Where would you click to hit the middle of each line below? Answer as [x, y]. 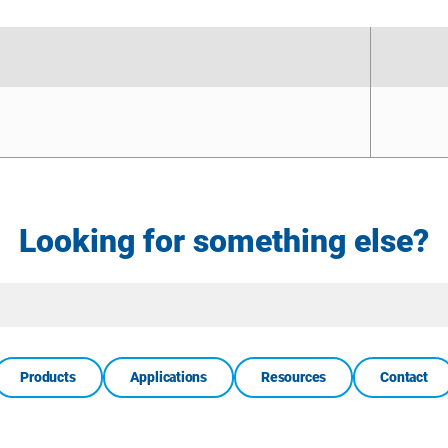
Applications [168, 377]
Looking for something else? [224, 241]
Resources [294, 377]
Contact [404, 377]
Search [250, 314]
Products [48, 377]
